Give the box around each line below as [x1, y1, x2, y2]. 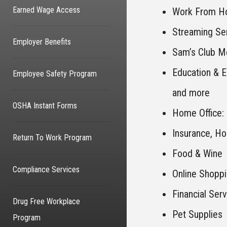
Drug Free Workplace [13, 197, 80, 206]
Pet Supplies [172, 208, 222, 220]
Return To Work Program [13, 133, 92, 142]
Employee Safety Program [13, 69, 97, 79]
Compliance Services [13, 165, 80, 174]
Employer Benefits [13, 37, 71, 47]
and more [172, 87, 210, 99]
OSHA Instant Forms [13, 101, 77, 110]
